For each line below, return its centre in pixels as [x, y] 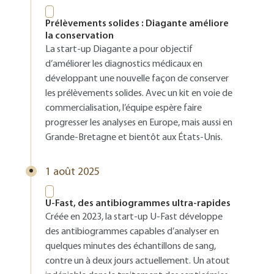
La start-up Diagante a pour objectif [119, 50]
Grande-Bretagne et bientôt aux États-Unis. [134, 138]
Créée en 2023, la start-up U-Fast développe [134, 217]
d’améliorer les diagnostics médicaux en [124, 64]
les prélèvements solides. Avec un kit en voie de [139, 94]
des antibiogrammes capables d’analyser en [132, 232]
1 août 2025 [72, 172]
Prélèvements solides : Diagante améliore [137, 24]
